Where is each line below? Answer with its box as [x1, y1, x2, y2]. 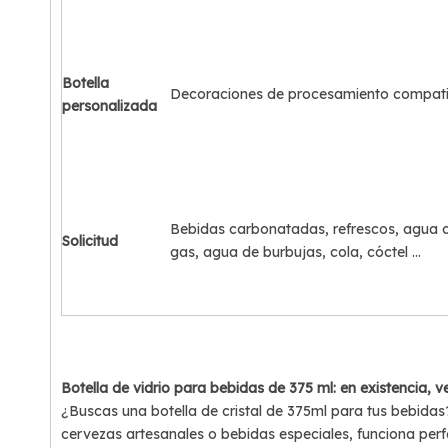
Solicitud [62, 232, 126, 250]
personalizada [62, 97, 157, 115]
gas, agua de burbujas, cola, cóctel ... [170, 243, 421, 261]
